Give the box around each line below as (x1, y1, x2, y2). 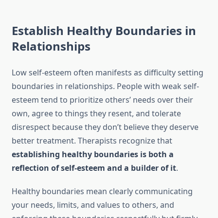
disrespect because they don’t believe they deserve (12, 122, 199, 133)
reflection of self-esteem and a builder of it (12, 163, 176, 174)
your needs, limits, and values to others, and (12, 200, 174, 211)
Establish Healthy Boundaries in (12, 22, 196, 39)
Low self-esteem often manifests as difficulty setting (12, 67, 203, 78)
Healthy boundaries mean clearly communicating (12, 186, 193, 197)
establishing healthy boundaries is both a (12, 149, 174, 160)
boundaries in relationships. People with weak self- (12, 81, 199, 92)
